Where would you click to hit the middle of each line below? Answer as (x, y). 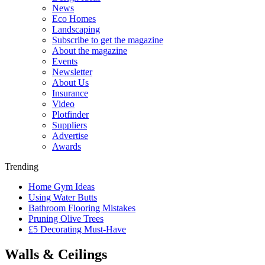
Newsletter (72, 72)
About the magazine (90, 51)
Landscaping (76, 29)
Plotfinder (70, 114)
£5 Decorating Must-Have (77, 229)
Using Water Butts (63, 197)
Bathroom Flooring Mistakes (82, 208)
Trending (22, 167)
